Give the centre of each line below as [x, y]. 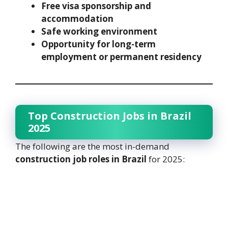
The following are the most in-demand [92, 146]
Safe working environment [99, 31]
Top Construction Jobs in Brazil [110, 116]
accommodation [77, 18]
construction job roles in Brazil [81, 159]
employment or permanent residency [121, 56]
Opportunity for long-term [98, 44]
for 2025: [166, 159]
